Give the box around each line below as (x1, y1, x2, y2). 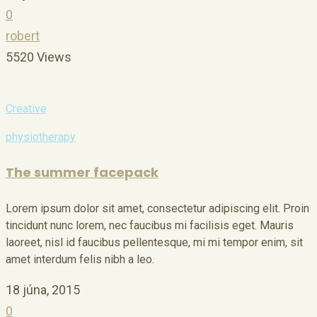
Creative (6, 101, 47, 115)
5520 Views (6, 49, 71, 64)
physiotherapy (6, 129, 76, 144)
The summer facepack (6, 163, 158, 182)
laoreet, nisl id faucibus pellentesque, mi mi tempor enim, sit (6, 236, 303, 250)
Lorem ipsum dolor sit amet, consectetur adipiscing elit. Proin (6, 202, 309, 216)
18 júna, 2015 (6, 282, 80, 298)
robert (6, 28, 40, 43)
